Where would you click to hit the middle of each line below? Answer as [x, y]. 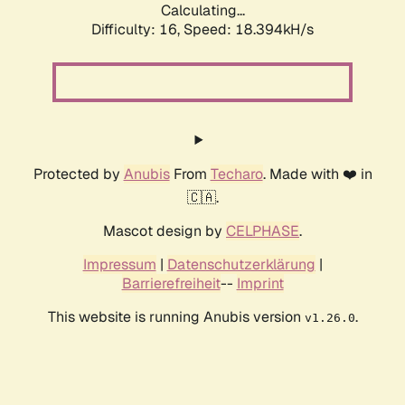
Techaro [236, 174]
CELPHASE [263, 231]
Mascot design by [165, 231]
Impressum [119, 265]
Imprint [260, 284]
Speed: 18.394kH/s [249, 30]
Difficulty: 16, [137, 30]
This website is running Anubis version [176, 317]
